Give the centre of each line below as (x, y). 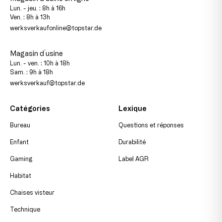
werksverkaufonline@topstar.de (56, 28)
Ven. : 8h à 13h (30, 17)
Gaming (21, 158)
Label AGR (134, 158)
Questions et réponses (151, 125)
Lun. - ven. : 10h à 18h (40, 63)
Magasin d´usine (36, 53)
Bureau (20, 125)
